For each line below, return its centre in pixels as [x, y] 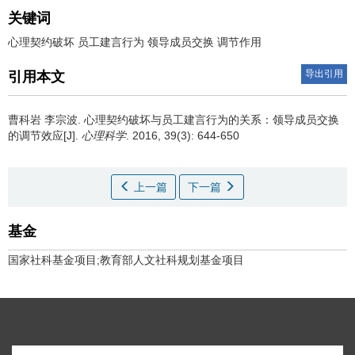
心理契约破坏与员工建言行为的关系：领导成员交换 [212, 120]
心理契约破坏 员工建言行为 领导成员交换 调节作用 [135, 42]
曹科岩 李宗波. [46, 120]
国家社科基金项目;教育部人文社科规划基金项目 [126, 260]
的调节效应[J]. [45, 136]
